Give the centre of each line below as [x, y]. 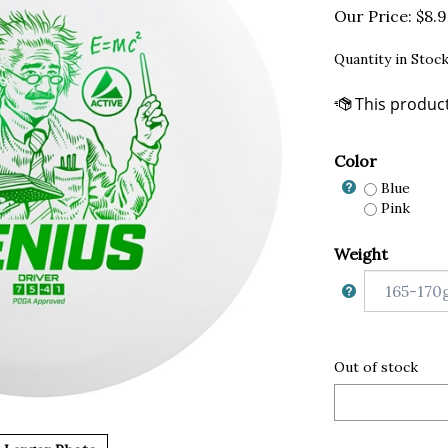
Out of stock [378, 367]
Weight [361, 254]
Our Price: [373, 16]
